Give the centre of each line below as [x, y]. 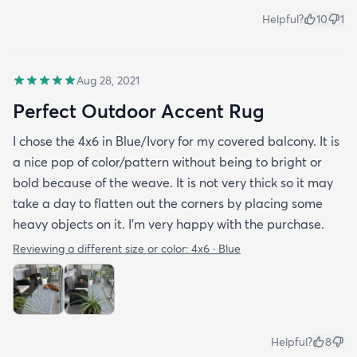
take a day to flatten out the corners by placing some [168, 203]
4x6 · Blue [216, 248]
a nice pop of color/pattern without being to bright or [167, 161]
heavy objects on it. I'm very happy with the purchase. [169, 224]
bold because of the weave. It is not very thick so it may [173, 182]
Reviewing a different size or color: [102, 248]
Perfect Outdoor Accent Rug [139, 110]
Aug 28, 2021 [108, 80]
